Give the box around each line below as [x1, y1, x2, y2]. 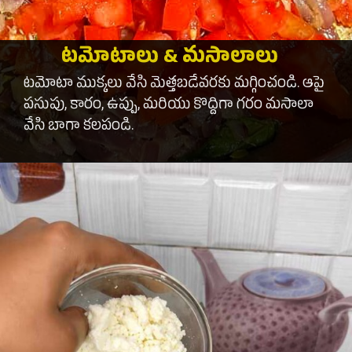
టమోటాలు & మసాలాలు [56, 44, 278, 75]
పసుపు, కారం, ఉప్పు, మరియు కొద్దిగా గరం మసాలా [24, 95, 314, 118]
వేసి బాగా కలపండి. [24, 116, 134, 139]
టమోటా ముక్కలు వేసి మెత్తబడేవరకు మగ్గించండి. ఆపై [24, 74, 325, 97]
